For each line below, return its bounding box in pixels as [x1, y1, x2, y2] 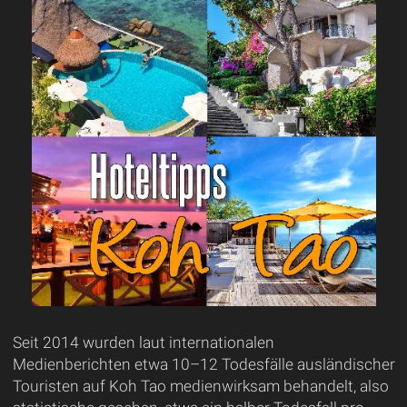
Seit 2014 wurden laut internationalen [12, 333, 274, 352]
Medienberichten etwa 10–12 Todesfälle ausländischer [12, 354, 395, 373]
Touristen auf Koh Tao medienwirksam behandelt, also [12, 376, 389, 395]
